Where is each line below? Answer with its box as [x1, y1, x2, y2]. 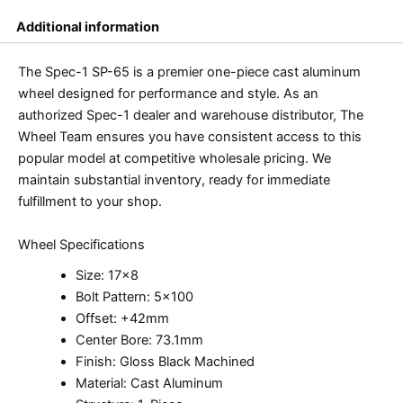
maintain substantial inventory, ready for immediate [18, 172, 330, 189]
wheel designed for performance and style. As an [18, 85, 318, 103]
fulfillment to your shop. [18, 193, 162, 210]
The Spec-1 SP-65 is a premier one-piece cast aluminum [18, 64, 361, 81]
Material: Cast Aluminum [75, 375, 223, 392]
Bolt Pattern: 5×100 [75, 289, 193, 306]
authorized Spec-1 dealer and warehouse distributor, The [18, 107, 363, 124]
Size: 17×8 [75, 267, 139, 284]
